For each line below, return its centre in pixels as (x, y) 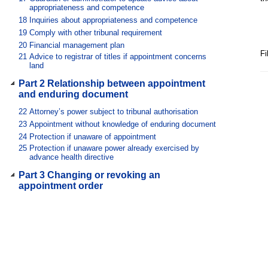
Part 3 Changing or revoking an (89, 175)
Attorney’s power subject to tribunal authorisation (114, 112)
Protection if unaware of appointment (93, 137)
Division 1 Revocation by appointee (99, 208)
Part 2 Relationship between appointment (112, 83)
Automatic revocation (66, 226)
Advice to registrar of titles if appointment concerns (118, 57)
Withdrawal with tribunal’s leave (83, 238)
